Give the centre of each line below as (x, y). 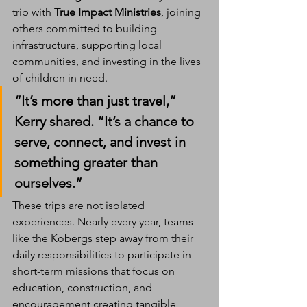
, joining (182, 12)
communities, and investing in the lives (108, 61)
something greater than (88, 162)
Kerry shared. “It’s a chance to (106, 121)
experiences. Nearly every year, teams (104, 221)
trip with (33, 12)
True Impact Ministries (108, 12)
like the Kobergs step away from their (104, 238)
